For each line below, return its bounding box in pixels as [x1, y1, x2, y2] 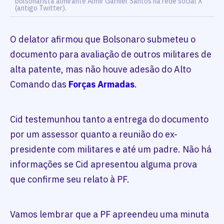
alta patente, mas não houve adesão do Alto [10, 63, 191, 75]
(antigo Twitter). [15, 3, 68, 12]
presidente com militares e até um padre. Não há [10, 143, 211, 155]
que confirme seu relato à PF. [10, 173, 129, 185]
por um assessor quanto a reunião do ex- [10, 128, 177, 140]
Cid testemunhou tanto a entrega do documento [10, 113, 208, 125]
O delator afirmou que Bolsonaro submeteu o [10, 33, 195, 45]
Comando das [10, 78, 68, 90]
